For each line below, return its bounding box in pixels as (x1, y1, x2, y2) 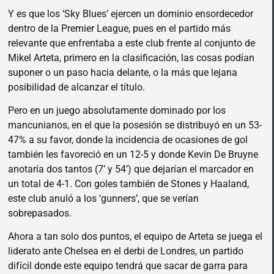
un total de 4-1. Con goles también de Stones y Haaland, (8, 178, 249, 190)
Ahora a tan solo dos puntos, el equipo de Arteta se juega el (8, 231, 262, 243)
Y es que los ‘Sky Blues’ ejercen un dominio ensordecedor (8, 7, 253, 20)
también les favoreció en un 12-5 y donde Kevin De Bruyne (8, 149, 258, 161)
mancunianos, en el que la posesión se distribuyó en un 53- (8, 119, 262, 131)
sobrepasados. (8, 207, 72, 220)
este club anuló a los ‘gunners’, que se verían (8, 193, 199, 205)
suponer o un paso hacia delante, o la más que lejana (8, 66, 237, 78)
